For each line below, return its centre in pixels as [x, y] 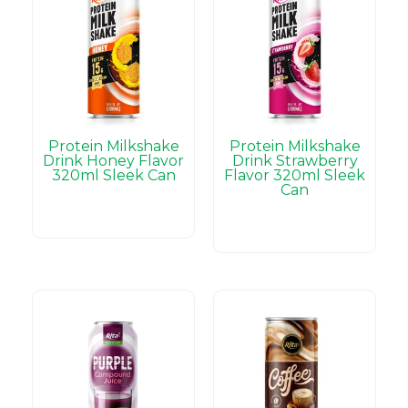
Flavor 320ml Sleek [295, 175]
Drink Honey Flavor [113, 161]
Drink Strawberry [295, 161]
